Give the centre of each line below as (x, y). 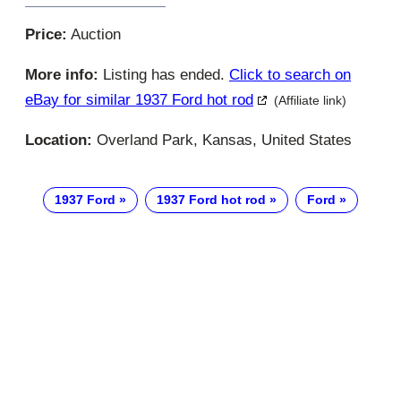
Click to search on (290, 75)
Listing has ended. (164, 75)
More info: (62, 75)
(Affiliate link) (310, 101)
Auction (94, 35)
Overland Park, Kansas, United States (222, 141)
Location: (59, 141)
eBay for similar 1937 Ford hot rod (139, 100)
